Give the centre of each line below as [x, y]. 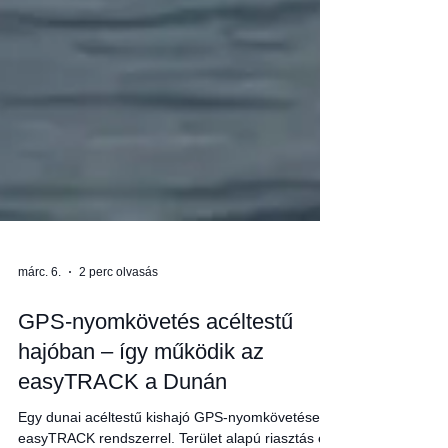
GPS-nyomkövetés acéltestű [155, 365]
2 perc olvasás [118, 316]
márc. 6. [39, 316]
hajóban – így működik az [141, 395]
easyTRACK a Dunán [122, 425]
